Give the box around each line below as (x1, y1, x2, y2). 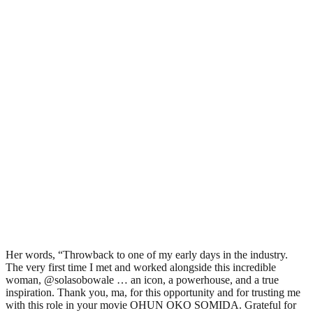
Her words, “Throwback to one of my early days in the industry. (6, 248, 288, 261)
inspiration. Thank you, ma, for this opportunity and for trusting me (6, 286, 300, 298)
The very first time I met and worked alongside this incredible (6, 261, 276, 273)
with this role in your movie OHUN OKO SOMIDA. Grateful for (6, 298, 296, 311)
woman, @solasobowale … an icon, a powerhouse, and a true (6, 273, 279, 286)
